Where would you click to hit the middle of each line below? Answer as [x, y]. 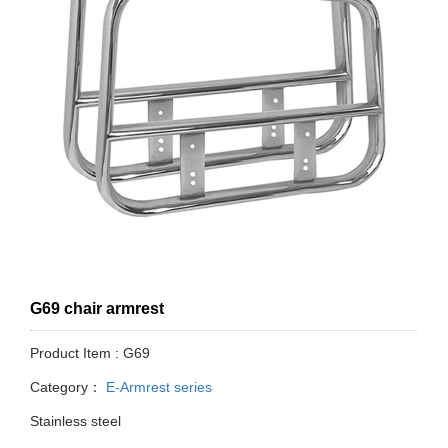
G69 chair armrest [97, 309]
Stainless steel [75, 421]
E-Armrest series [157, 387]
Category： [66, 387]
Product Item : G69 [90, 353]
